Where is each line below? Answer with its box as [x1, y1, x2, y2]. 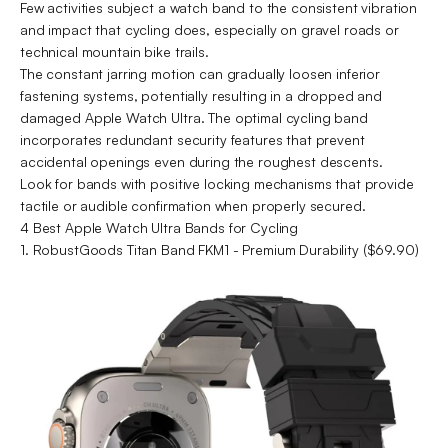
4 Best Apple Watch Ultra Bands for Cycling [20, 219, 299, 237]
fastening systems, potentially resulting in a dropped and [20, 87, 383, 105]
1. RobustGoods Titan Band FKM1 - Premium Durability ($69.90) [20, 241, 419, 259]
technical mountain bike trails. [20, 43, 213, 61]
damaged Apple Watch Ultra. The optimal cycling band [20, 109, 368, 127]
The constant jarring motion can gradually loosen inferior [20, 65, 381, 83]
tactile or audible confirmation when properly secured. [20, 197, 366, 215]
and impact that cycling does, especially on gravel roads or [20, 21, 399, 39]
